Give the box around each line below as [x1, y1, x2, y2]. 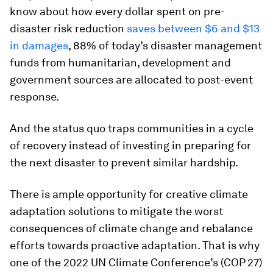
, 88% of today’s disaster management [68, 39, 262, 52]
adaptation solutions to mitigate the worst [10, 205, 223, 218]
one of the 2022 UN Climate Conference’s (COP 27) [10, 256, 262, 269]
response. [10, 90, 59, 103]
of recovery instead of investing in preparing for [10, 139, 251, 152]
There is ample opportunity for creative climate [10, 188, 248, 200]
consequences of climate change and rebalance [10, 222, 253, 235]
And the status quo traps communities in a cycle [10, 122, 253, 135]
